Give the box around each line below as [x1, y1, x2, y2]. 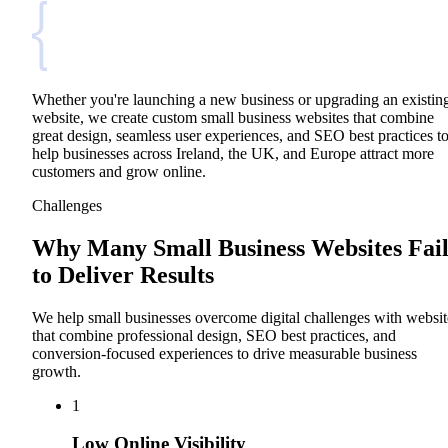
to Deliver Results [32, 261, 214, 288]
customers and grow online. [32, 162, 206, 180]
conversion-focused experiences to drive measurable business [32, 344, 417, 362]
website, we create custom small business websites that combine [32, 108, 434, 126]
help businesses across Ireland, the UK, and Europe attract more [32, 144, 434, 162]
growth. [32, 362, 81, 380]
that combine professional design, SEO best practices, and [32, 326, 396, 344]
